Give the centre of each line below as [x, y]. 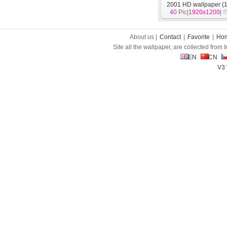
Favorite [199, 37]
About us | [144, 37]
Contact [170, 37]
